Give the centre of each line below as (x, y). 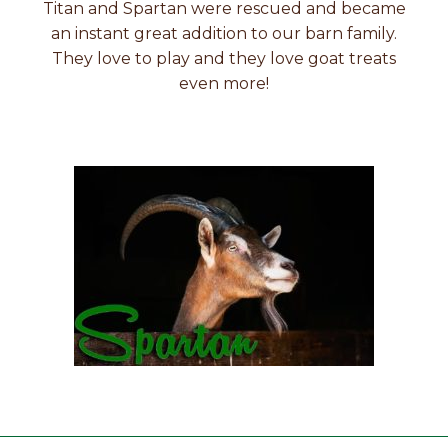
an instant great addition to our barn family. (224, 33)
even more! (224, 83)
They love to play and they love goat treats (224, 58)
